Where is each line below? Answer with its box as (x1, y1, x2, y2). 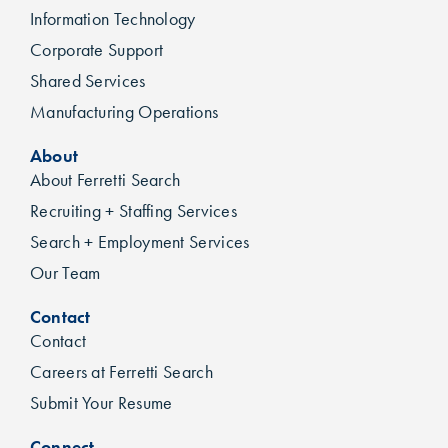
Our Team (30, 262, 101, 285)
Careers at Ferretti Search (30, 361, 213, 384)
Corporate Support (30, 39, 164, 62)
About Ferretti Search (30, 169, 181, 192)
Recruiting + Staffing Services (30, 200, 237, 223)
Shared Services (30, 70, 146, 93)
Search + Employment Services (30, 231, 250, 254)
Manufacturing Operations (30, 101, 219, 124)
